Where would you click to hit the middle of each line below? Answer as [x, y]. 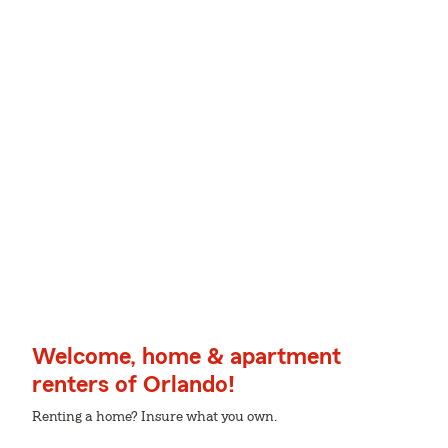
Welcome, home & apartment [186, 357]
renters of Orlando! [133, 385]
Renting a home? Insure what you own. [154, 417]
